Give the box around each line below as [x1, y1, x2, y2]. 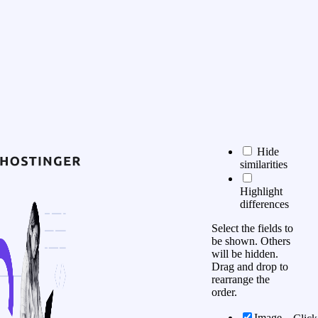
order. [211, 286, 237, 298]
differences [239, 198, 289, 210]
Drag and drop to [211, 261, 288, 273]
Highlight [239, 185, 283, 197]
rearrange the [211, 273, 270, 285]
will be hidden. [211, 248, 278, 260]
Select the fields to [211, 222, 293, 234]
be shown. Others [211, 235, 290, 247]
